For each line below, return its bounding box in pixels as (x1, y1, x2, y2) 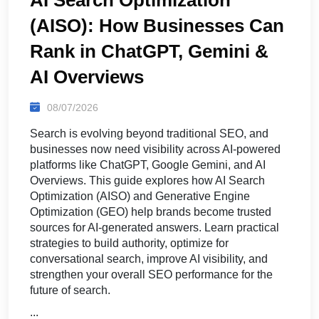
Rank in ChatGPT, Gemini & (30, 40, 268, 62)
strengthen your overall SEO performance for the (30, 268, 273, 281)
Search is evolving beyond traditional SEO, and (30, 127, 268, 140)
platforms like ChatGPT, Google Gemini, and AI (30, 158, 266, 171)
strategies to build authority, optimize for (30, 236, 229, 249)
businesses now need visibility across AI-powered (30, 142, 281, 155)
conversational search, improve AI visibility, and (30, 252, 268, 265)
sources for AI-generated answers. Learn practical (30, 221, 279, 234)
